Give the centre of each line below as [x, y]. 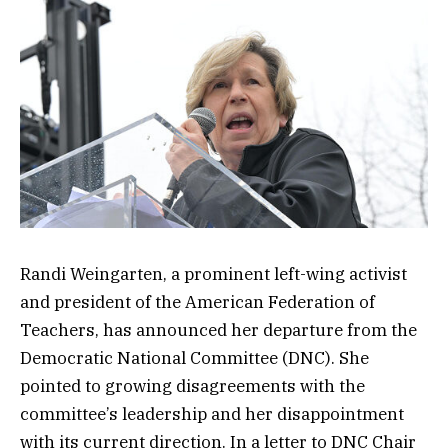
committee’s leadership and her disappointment [212, 413]
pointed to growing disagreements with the [192, 385]
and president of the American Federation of [197, 301]
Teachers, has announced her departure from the [218, 329]
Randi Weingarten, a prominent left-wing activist [213, 273]
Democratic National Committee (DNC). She [194, 357]
